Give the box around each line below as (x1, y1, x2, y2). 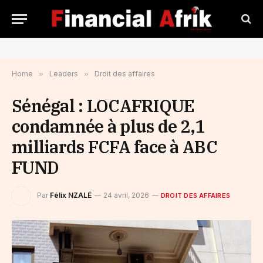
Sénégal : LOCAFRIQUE (12, 95, 195, 117)
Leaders (49, 69, 78, 78)
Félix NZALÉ (50, 191, 92, 200)
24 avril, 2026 (103, 191, 149, 200)
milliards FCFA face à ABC (12, 136, 217, 158)
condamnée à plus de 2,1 (12, 115, 205, 137)
